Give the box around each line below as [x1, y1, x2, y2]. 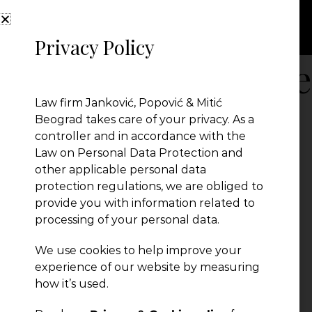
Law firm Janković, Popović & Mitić [35, 96, 222, 109]
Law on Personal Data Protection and [35, 146, 243, 159]
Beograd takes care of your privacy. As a [35, 113, 254, 126]
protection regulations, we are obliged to [35, 180, 263, 193]
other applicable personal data [35, 163, 206, 176]
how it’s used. [35, 277, 109, 290]
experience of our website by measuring [35, 260, 260, 274]
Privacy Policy [35, 34, 155, 60]
